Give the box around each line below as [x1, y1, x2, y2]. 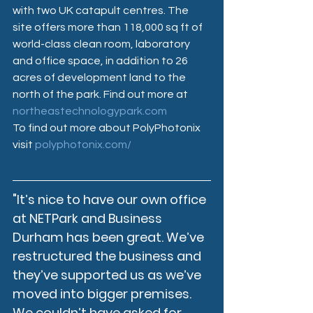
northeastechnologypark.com [13, 105, 167, 117]
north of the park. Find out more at [13, 88, 190, 100]
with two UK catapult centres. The [13, 4, 191, 16]
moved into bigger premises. [13, 284, 194, 303]
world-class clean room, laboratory [13, 38, 192, 50]
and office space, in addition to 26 [13, 54, 190, 66]
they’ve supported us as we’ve [13, 265, 204, 284]
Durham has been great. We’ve [13, 228, 207, 246]
